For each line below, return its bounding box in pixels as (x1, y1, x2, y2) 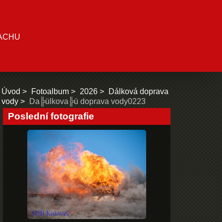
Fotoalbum (31, 87, 69, 96)
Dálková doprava (109, 87, 168, 96)
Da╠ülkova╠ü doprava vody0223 (29, 97, 146, 106)
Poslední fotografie (8, 111, 95, 122)
